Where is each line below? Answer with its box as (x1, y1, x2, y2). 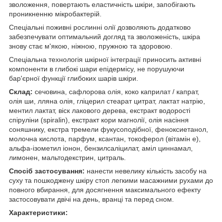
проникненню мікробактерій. (9, 9, 102, 18)
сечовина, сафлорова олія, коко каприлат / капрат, (33, 87, 199, 96)
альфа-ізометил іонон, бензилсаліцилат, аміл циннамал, (9, 144, 193, 152)
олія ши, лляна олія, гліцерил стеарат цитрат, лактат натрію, (9, 97, 205, 105)
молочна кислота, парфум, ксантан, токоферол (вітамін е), (9, 134, 201, 143)
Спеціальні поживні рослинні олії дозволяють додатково (9, 23, 191, 31)
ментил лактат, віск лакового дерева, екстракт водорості (9, 106, 190, 114)
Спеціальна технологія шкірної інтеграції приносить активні (9, 55, 201, 63)
